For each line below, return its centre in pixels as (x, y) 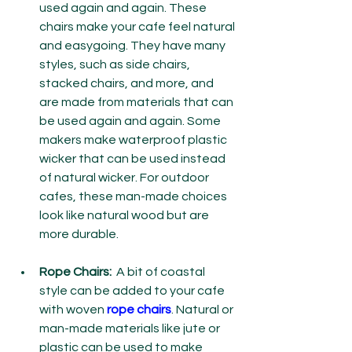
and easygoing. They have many (134, 46)
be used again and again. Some (131, 121)
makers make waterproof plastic (134, 140)
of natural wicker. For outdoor (125, 178)
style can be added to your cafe (133, 291)
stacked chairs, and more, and (128, 83)
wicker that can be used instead (134, 159)
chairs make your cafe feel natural (138, 27)
